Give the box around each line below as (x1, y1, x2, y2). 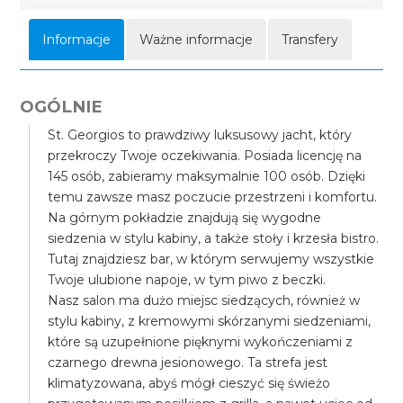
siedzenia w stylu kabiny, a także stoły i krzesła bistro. (48, 230, 380, 246)
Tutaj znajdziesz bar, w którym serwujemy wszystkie (48, 251, 375, 267)
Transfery (282, 31, 339, 48)
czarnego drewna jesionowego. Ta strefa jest (48, 354, 328, 371)
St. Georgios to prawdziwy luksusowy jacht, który (48, 127, 353, 143)
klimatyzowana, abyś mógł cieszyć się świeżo (48, 375, 331, 391)
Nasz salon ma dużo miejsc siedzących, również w (48, 292, 361, 309)
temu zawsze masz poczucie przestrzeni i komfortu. (48, 189, 378, 205)
